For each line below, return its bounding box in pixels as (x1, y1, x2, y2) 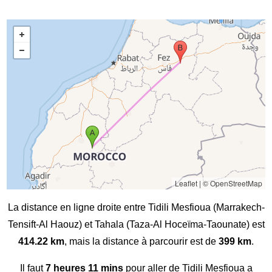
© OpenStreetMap (202, 178, 262, 189)
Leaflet (174, 178, 197, 189)
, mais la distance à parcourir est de (64, 236, 219, 247)
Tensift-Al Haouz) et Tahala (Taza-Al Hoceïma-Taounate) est (7, 219, 265, 230)
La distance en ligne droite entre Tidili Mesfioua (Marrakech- (7, 202, 265, 213)
